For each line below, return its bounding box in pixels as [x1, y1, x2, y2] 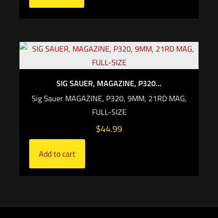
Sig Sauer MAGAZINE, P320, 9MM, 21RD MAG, [31, 92, 187, 104]
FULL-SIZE [91, 106, 127, 118]
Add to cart [39, 147, 75, 160]
